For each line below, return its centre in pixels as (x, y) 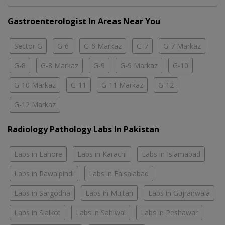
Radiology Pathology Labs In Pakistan (83, 129)
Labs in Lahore (38, 154)
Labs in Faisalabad (119, 174)
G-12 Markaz (35, 105)
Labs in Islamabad (171, 154)
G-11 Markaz (122, 85)
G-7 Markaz (182, 46)
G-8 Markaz (60, 66)
